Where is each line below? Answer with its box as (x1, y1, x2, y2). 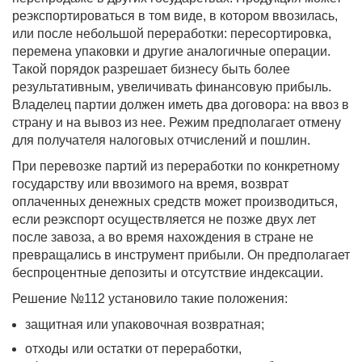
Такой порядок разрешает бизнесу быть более (12, 61, 290, 76)
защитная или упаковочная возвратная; (25, 317, 264, 331)
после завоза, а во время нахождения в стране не (12, 229, 314, 244)
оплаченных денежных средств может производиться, (12, 194, 338, 208)
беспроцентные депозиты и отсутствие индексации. (12, 265, 323, 280)
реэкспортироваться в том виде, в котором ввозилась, (12, 8, 338, 23)
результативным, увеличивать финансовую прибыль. (12, 79, 331, 94)
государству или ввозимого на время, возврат (12, 176, 288, 191)
